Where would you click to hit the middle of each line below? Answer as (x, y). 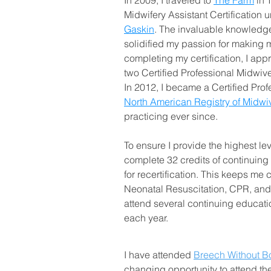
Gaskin (139, 29)
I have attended (159, 255)
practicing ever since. (171, 116)
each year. (146, 218)
